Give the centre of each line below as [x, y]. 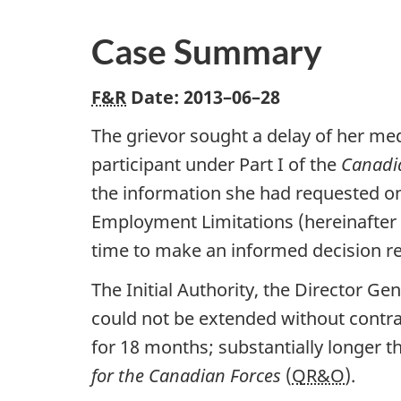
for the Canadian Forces [186, 375]
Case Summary [207, 51]
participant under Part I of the [216, 165]
